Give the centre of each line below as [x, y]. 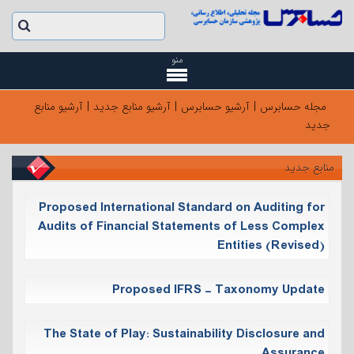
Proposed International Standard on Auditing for [182, 207]
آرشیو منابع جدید [132, 107]
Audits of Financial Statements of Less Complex [181, 226]
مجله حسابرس [293, 107]
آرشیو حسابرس [215, 107]
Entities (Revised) [271, 245]
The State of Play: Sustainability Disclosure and [184, 334]
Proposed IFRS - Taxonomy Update [218, 290]
